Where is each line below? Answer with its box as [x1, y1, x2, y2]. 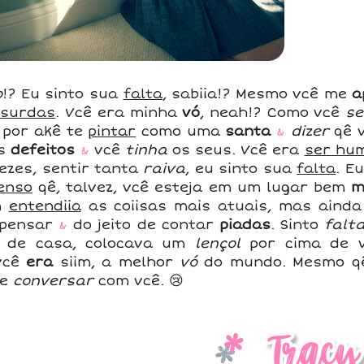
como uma [136, 123, 226, 140]
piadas [219, 216, 271, 233]
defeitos [11, 141, 76, 158]
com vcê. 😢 [93, 272, 184, 289]
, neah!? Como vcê [200, 104, 345, 121]
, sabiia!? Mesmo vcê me [162, 85, 353, 102]
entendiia [8, 197, 81, 214]
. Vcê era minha [55, 104, 183, 121]
